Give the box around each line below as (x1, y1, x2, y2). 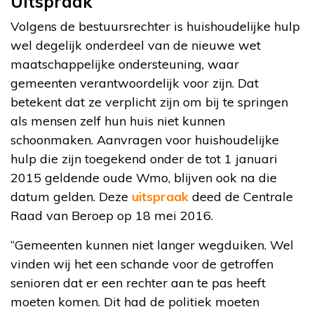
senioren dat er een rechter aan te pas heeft (11, 274, 266, 291)
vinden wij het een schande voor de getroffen (11, 255, 273, 272)
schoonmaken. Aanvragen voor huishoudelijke (11, 131, 279, 148)
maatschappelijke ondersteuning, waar (11, 55, 239, 72)
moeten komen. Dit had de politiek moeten (11, 293, 259, 310)
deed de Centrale (189, 188, 293, 205)
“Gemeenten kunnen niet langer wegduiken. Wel (11, 236, 294, 253)
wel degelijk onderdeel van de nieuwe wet (11, 36, 261, 53)
